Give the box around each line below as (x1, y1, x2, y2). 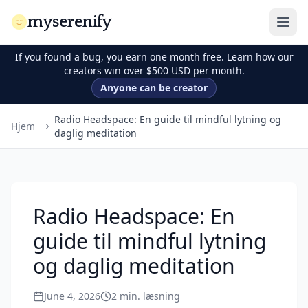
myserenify (27, 13, 112, 31)
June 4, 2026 (44, 289, 100, 302)
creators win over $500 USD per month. (63, 64, 245, 77)
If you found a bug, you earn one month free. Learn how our (14, 50, 294, 63)
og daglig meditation (33, 252, 235, 280)
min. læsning (120, 289, 180, 302)
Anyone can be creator (100, 81, 208, 94)
